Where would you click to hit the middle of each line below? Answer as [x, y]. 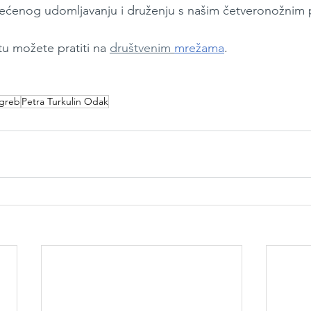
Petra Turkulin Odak [65, 102]
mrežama [199, 48]
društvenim [142, 48]
